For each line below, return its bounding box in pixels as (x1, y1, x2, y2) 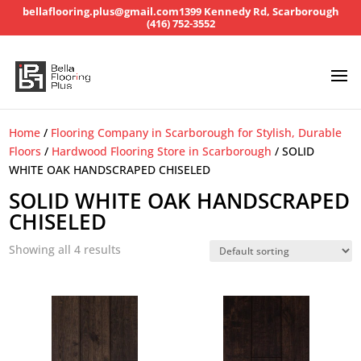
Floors (9, 143, 42, 159)
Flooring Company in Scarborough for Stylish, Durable (51, 125, 342, 140)
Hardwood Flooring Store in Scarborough (52, 143, 272, 159)
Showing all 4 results (9, 242, 122, 257)
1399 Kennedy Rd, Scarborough (178, 4, 339, 19)
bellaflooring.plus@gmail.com (22, 4, 179, 19)
